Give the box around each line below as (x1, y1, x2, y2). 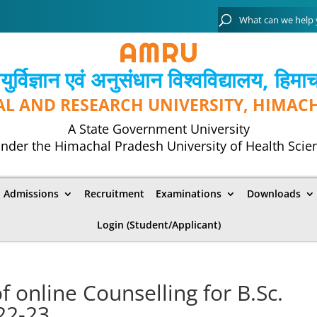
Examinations (156, 186, 221, 200)
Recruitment (84, 186, 144, 200)
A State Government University (67, 120, 250, 137)
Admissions (4, 186, 59, 200)
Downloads (247, 186, 301, 200)
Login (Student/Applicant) (96, 217, 221, 231)
